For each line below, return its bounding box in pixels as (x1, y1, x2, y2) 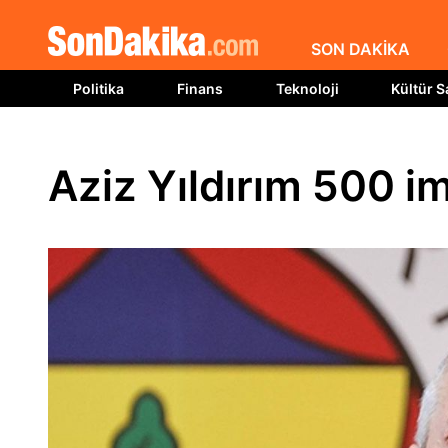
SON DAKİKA (310, 39, 410, 59)
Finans (176, 80, 223, 97)
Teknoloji (275, 80, 339, 97)
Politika (73, 80, 124, 97)
